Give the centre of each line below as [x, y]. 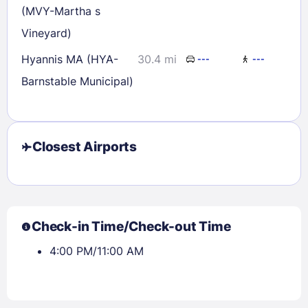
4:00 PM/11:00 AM [97, 251]
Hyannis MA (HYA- [44, 59]
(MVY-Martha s [61, 11]
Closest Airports [85, 146]
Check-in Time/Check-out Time [131, 226]
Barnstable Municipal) [77, 81]
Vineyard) [46, 33]
